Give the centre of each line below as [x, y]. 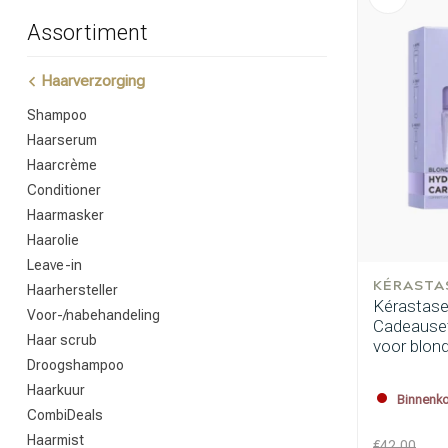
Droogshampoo [75, 365]
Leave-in [54, 265]
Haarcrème [62, 165]
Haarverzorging [91, 81]
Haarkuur [56, 390]
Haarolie [53, 240]
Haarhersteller [72, 290]
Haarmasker [65, 215]
